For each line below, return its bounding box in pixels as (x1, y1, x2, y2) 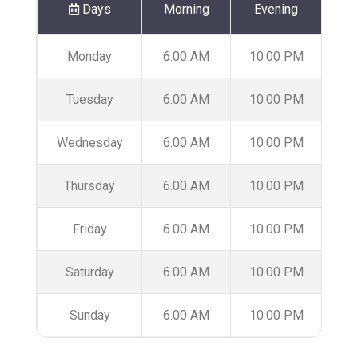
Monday (67, 49, 112, 65)
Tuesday (66, 92, 113, 108)
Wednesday (56, 135, 123, 151)
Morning (163, 2, 209, 18)
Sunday (69, 308, 110, 324)
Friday (72, 221, 107, 237)
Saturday (65, 265, 114, 280)
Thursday (64, 178, 115, 194)
